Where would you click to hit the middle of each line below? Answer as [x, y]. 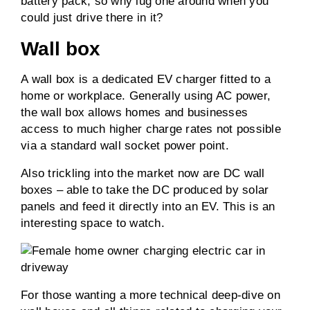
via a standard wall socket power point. [125, 146]
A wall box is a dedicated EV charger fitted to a [146, 79]
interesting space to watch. [93, 223]
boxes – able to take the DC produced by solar [145, 190]
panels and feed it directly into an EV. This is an [148, 207]
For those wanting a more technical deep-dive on [151, 295]
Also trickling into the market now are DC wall [143, 173]
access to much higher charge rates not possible [151, 129]
